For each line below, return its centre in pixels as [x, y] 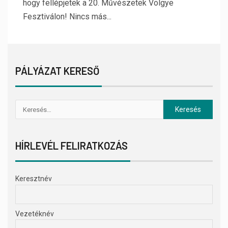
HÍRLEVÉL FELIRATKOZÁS [72, 146]
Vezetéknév [35, 213]
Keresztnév [34, 179]
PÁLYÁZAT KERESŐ [57, 71]
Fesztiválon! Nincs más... [67, 17]
